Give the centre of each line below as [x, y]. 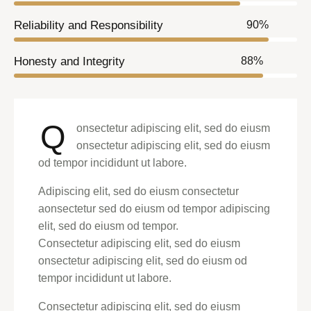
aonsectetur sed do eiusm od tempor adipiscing [154, 209]
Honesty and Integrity [69, 62]
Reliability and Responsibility [89, 26]
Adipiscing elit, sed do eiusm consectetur [140, 192]
